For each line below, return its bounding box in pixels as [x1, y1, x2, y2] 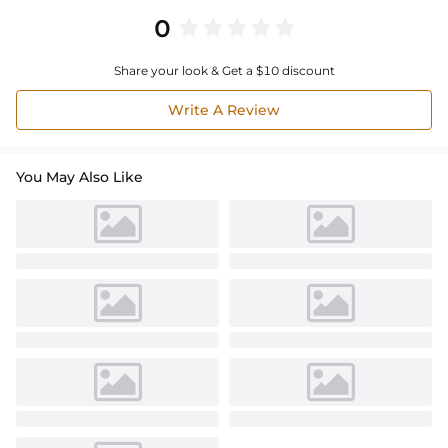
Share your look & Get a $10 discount [113, 62, 335, 78]
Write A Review [168, 100, 280, 119]
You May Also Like [16, 167, 143, 186]
